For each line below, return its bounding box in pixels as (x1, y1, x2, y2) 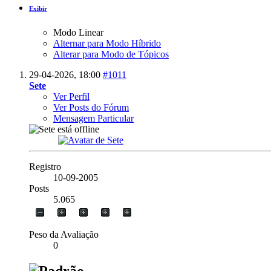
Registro (29, 162, 61, 172)
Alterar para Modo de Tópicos (53, 49, 169, 60)
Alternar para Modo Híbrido (53, 38, 161, 49)
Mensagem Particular (53, 113, 134, 124)
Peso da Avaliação (29, 229, 99, 240)
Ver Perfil (53, 91, 90, 102)
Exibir (29, 5, 47, 13)
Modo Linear (53, 27, 103, 38)
